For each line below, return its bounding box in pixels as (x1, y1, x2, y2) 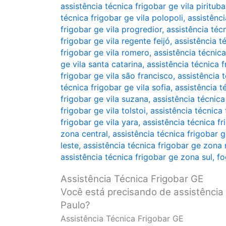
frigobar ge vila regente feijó (61, 36, 170, 46)
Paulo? (61, 199, 90, 211)
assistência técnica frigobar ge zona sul (61, 152, 212, 162)
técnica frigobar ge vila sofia (61, 82, 171, 92)
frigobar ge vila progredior (61, 24, 162, 34)
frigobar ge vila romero (61, 47, 149, 58)
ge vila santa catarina (61, 59, 142, 69)
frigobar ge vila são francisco (61, 71, 173, 81)
